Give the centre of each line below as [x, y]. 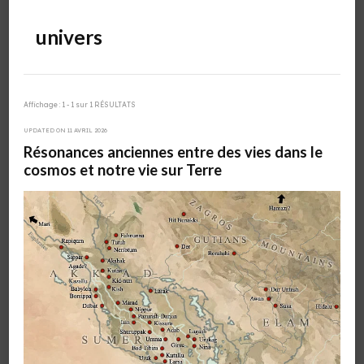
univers [69, 37]
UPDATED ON [45, 130]
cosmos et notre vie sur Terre [123, 169]
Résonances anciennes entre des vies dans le [173, 152]
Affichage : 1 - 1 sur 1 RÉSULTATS [80, 104]
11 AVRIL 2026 [87, 130]
